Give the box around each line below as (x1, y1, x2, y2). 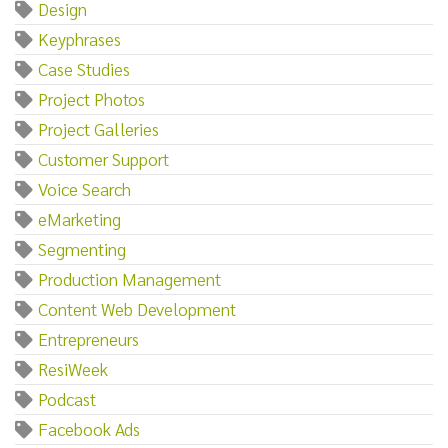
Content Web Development (38, 296, 236, 320)
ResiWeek (38, 356, 108, 380)
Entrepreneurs (38, 326, 139, 350)
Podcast (38, 386, 96, 410)
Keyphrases (38, 26, 121, 50)
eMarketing (38, 206, 121, 230)
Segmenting (38, 236, 126, 260)
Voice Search (38, 176, 131, 200)
